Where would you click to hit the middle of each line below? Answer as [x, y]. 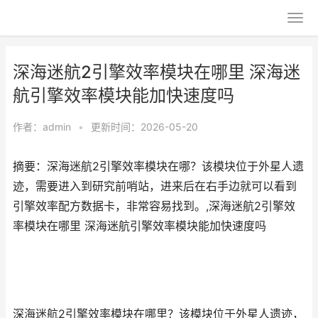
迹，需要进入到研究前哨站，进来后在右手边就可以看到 [155, 186]
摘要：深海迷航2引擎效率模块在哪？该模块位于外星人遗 [158, 166]
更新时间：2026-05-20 [144, 127]
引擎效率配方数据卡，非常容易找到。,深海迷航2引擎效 [154, 206]
